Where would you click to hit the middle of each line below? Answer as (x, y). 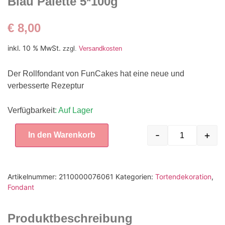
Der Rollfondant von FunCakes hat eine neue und (96, 74)
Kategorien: (135, 177)
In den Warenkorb (62, 135)
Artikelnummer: (33, 177)
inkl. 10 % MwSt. (34, 48)
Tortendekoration (183, 177)
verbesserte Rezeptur (46, 86)
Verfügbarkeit (31, 110)
